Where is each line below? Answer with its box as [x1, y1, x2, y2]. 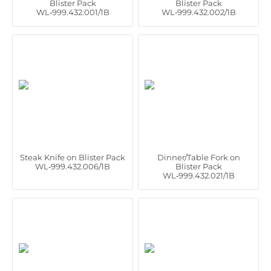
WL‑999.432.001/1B [36, 7, 109, 17]
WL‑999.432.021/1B [162, 171, 235, 180]
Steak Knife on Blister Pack [20, 152, 125, 162]
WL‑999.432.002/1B [161, 7, 236, 17]
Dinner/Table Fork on [157, 152, 240, 162]
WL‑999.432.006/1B [35, 162, 110, 171]
